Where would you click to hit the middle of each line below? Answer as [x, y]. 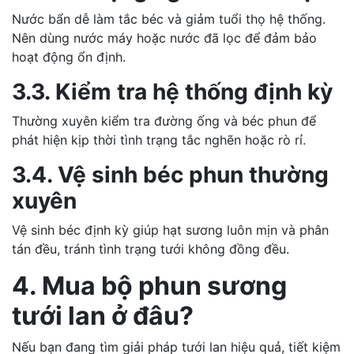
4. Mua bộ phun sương [149, 285]
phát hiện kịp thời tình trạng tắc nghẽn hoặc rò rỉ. [159, 139]
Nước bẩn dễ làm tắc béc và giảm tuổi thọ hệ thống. [169, 19]
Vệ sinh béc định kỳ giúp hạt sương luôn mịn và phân [170, 230]
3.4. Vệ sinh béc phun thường [170, 174]
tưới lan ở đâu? [103, 315]
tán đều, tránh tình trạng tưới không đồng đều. [151, 249]
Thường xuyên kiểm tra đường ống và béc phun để [164, 121]
